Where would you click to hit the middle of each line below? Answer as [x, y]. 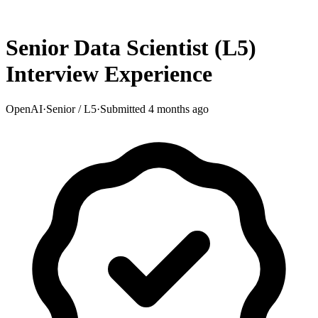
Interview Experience [109, 74]
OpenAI [24, 109]
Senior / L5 [71, 109]
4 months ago [179, 109]
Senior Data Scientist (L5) [131, 48]
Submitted [123, 109]
